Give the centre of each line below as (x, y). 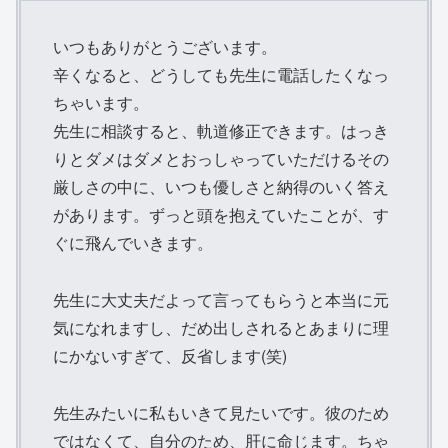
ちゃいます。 (101, 103)
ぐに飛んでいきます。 (133, 243)
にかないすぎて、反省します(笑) (170, 355)
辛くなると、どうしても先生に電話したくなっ (221, 75)
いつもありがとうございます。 (165, 47)
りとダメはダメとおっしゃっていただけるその (221, 159)
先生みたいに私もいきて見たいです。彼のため (221, 412)
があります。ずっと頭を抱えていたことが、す (221, 215)
